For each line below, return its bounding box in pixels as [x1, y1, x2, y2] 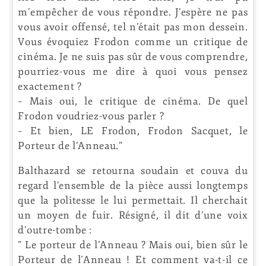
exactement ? [18, 80, 82, 93]
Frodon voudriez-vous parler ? [18, 109, 164, 122]
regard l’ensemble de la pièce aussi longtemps [18, 179, 248, 192]
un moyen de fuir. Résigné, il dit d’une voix [18, 208, 248, 221]
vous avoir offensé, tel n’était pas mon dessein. [18, 20, 248, 33]
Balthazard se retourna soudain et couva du [18, 164, 248, 177]
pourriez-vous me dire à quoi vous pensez [18, 65, 248, 78]
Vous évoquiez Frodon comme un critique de [18, 35, 248, 48]
